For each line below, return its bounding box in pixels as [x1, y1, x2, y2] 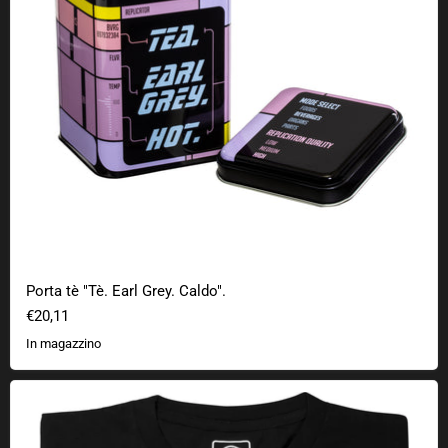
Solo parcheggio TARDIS [20, 390, 170, 407]
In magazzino [30, 335, 101, 351]
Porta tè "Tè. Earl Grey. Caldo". [26, 282, 226, 301]
